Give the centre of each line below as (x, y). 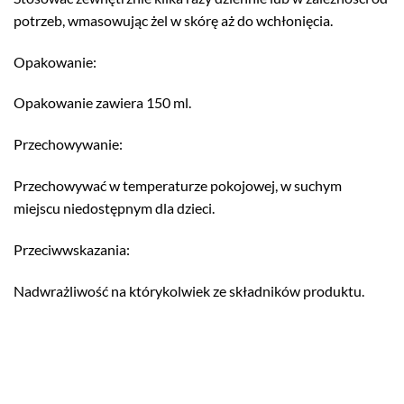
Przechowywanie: (68, 144)
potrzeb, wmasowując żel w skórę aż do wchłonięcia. (173, 20)
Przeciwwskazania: (72, 249)
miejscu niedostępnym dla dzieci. (114, 207)
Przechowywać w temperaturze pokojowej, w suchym (178, 185)
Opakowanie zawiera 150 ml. (102, 103)
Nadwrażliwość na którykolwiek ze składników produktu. (189, 290)
